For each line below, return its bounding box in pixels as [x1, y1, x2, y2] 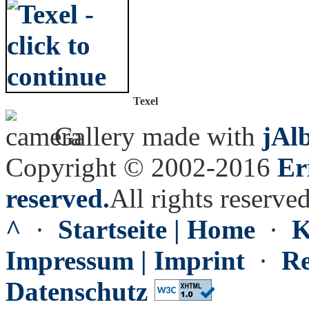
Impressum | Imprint [6, 246, 245, 275]
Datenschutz [6, 277, 148, 306]
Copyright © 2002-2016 [6, 152, 277, 182]
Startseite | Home [58, 215, 255, 244]
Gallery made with [48, 121, 262, 151]
